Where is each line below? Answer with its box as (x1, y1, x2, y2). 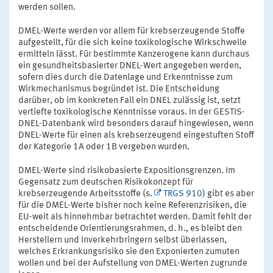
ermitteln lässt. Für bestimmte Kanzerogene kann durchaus (18, 49, 249, 59)
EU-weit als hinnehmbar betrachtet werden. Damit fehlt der (18, 212, 252, 222)
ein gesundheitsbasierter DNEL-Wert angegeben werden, (18, 61, 241, 71)
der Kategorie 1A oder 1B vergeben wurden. (18, 142, 190, 152)
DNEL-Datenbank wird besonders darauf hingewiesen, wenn (18, 119, 253, 129)
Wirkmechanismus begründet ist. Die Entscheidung (18, 84, 219, 94)
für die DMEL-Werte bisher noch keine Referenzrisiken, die (18, 200, 247, 210)
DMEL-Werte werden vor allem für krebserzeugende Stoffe (18, 26, 245, 36)
